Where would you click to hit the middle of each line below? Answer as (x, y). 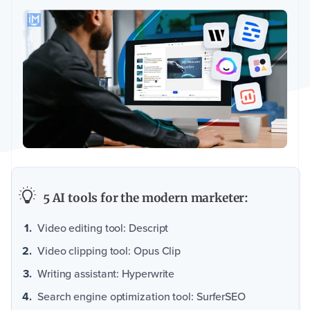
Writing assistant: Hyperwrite (106, 274)
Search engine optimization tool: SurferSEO (142, 297)
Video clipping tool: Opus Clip (109, 251)
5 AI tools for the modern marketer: (146, 198)
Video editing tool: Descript (103, 228)
